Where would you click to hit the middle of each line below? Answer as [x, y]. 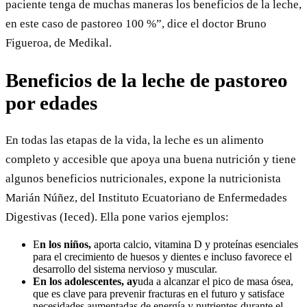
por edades [51, 102]
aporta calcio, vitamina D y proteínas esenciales [196, 244]
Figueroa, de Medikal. [59, 42]
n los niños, [67, 244]
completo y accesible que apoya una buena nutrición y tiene [151, 159]
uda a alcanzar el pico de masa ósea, [216, 281]
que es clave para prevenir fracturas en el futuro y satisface [159, 293]
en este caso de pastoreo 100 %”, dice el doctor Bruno [136, 23]
